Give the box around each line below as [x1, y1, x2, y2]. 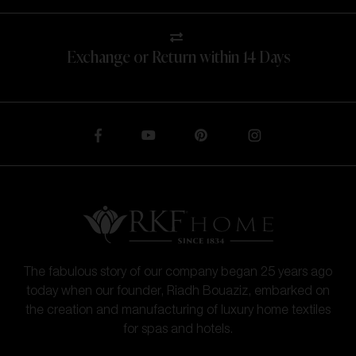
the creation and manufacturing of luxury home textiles [25, 304, 331, 318]
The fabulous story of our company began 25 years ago [24, 266, 332, 280]
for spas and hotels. [123, 323, 233, 337]
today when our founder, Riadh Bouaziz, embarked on [26, 285, 330, 299]
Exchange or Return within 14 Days [66, 50, 290, 67]
